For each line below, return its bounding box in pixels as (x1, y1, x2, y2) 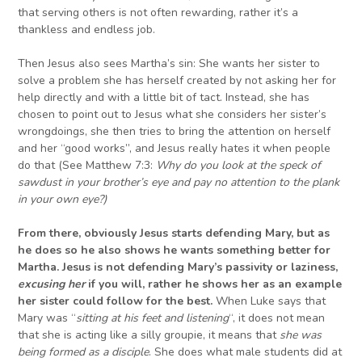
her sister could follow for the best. (18, 293, 213, 309)
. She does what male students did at (149, 344, 343, 360)
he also (81, 242, 125, 259)
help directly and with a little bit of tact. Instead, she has (18, 90, 310, 106)
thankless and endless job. (18, 22, 156, 38)
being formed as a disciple (18, 344, 149, 360)
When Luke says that (213, 293, 326, 309)
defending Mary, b (202, 225, 305, 242)
